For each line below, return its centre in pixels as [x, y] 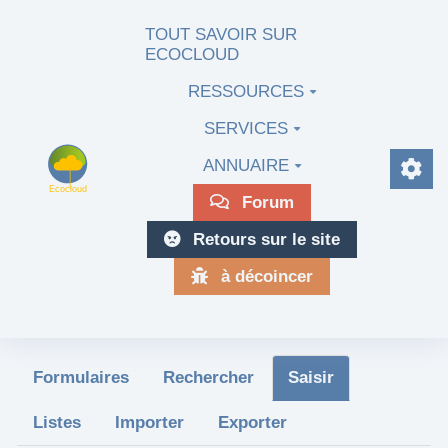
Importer [149, 422]
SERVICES [245, 128]
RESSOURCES [245, 91]
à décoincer [265, 276]
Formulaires [81, 377]
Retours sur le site [264, 239]
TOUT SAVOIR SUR [221, 34]
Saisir [311, 377]
